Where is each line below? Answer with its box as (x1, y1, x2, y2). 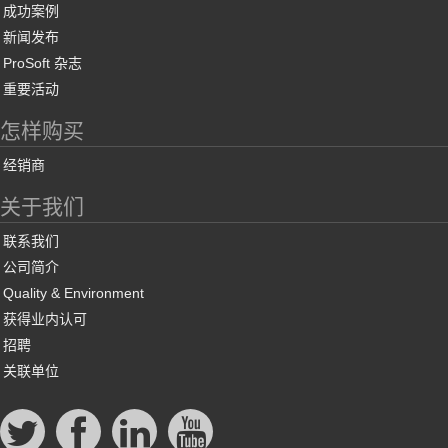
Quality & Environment (3, 284, 144, 301)
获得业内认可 (3, 310, 87, 327)
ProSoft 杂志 (3, 54, 82, 71)
